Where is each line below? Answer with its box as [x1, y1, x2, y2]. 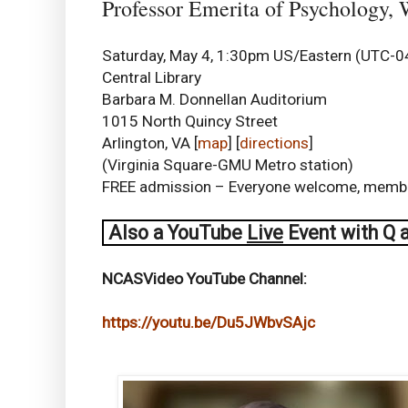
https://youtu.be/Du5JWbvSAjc [102, 312, 315, 331]
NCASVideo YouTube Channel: [102, 269, 307, 288]
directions [240, 133, 309, 152]
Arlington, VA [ [102, 133, 198, 152]
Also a [104, 220, 168, 244]
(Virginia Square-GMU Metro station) [102, 155, 353, 174]
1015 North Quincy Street [102, 111, 278, 130]
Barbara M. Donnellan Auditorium [102, 89, 327, 108]
